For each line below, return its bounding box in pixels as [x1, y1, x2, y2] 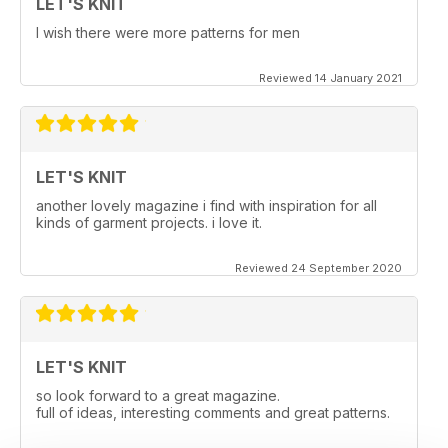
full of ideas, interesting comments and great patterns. [36, 404, 390, 422]
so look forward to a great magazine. [36, 387, 280, 405]
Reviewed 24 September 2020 [235, 261, 402, 276]
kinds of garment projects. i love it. [36, 214, 262, 232]
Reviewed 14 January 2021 [259, 71, 402, 86]
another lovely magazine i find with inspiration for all [36, 197, 377, 215]
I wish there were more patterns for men [36, 24, 300, 42]
